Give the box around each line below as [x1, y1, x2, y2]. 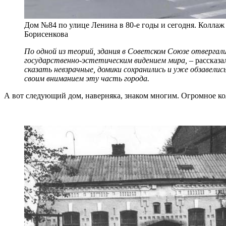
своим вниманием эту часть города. [24, 74, 149, 83]
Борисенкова [24, 29, 68, 38]
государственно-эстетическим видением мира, [24, 55, 187, 65]
